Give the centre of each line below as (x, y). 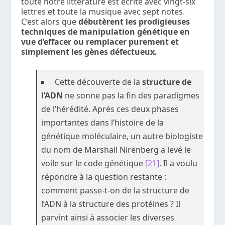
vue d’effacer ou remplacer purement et (100, 42)
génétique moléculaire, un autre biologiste (122, 136)
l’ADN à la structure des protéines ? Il (111, 204)
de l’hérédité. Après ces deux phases (110, 109)
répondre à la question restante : (104, 177)
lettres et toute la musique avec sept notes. (103, 12)
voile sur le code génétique (93, 163)
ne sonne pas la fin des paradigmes (131, 96)
